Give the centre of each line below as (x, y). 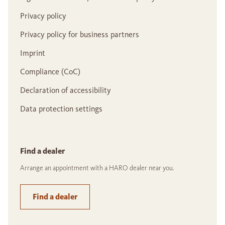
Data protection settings (61, 109)
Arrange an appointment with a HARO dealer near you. (97, 168)
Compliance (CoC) (50, 72)
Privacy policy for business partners (80, 35)
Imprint (33, 53)
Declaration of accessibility (66, 90)
